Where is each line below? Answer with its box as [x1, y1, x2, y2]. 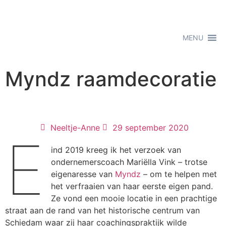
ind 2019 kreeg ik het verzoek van [51, 145, 182, 155]
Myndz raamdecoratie [5, 67, 217, 91]
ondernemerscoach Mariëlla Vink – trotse [51, 157, 208, 167]
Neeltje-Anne [50, 123, 100, 133]
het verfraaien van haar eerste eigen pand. [51, 181, 213, 191]
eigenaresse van [51, 169, 116, 179]
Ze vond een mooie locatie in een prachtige [51, 193, 217, 203]
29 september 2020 [112, 123, 189, 133]
